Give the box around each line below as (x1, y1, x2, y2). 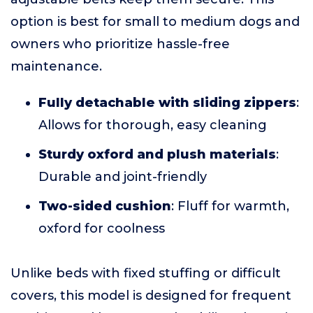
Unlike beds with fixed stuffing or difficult (10, 265, 281, 281)
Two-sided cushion (38, 198, 171, 214)
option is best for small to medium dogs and (10, 14, 300, 29)
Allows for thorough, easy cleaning (38, 117, 267, 133)
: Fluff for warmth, (171, 198, 289, 214)
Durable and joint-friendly (38, 169, 207, 184)
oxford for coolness (38, 221, 165, 236)
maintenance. (10, 59, 102, 74)
